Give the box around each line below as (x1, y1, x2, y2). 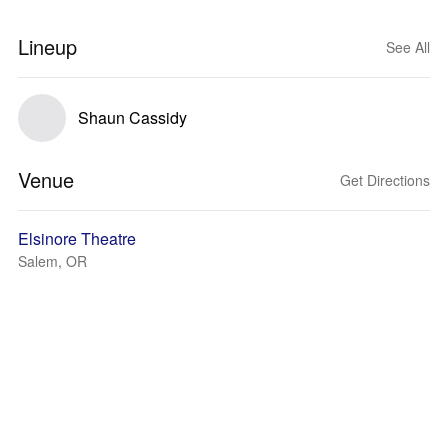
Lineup (18, 32, 77, 61)
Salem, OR (18, 251, 87, 271)
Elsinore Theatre (18, 227, 136, 250)
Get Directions (340, 170, 430, 190)
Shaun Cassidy (78, 106, 187, 129)
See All (386, 37, 430, 57)
